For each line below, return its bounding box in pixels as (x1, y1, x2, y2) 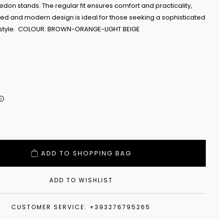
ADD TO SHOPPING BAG (41, 149, 131, 158)
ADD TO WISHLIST (49, 176, 113, 185)
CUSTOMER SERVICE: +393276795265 (11, 203, 151, 212)
